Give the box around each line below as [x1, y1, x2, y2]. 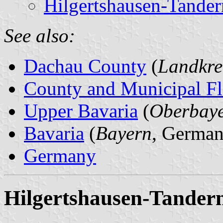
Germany [24, 144, 96, 166]
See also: [4, 24, 75, 46]
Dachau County [24, 55, 146, 77]
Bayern [96, 122, 152, 144]
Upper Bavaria [24, 100, 138, 121]
